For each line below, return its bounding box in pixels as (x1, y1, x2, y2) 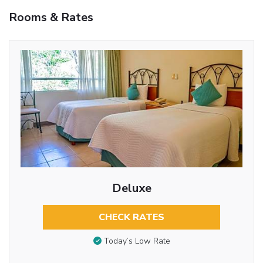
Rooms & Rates (9, 9, 93, 25)
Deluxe (112, 180, 151, 196)
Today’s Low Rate (103, 235, 170, 247)
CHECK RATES (99, 210, 164, 224)
